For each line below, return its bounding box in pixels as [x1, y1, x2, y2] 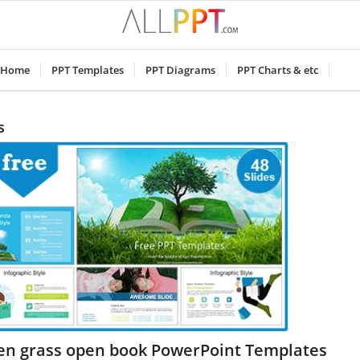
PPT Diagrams [145, 63, 215, 77]
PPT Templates [51, 63, 124, 77]
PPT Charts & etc [236, 63, 318, 77]
